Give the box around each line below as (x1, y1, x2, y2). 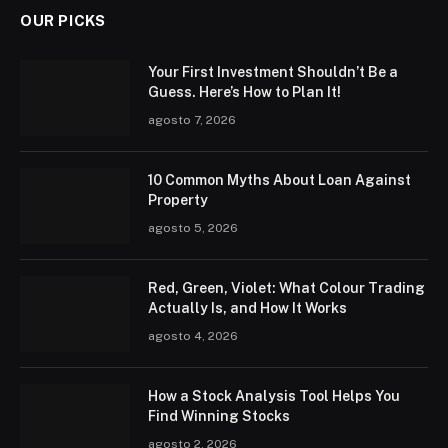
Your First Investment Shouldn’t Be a (148, 63, 398, 80)
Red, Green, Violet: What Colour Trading (148, 279, 425, 296)
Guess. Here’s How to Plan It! (148, 83, 341, 100)
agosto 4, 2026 (148, 328, 238, 343)
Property (148, 191, 208, 208)
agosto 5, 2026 (148, 220, 238, 235)
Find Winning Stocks (148, 407, 290, 424)
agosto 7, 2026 (148, 112, 236, 127)
